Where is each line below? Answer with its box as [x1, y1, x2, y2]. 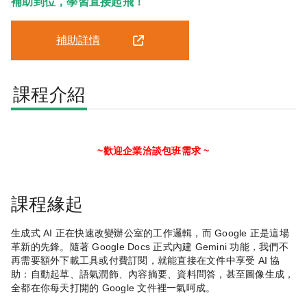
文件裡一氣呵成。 [137, 282, 216, 294]
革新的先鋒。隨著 [11, 241, 89, 253]
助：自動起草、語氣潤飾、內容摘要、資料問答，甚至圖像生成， [11, 269, 295, 280]
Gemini [192, 241, 230, 253]
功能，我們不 [230, 241, 288, 253]
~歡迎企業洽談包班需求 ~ [97, 145, 210, 157]
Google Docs [89, 241, 153, 253]
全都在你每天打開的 [11, 282, 99, 294]
